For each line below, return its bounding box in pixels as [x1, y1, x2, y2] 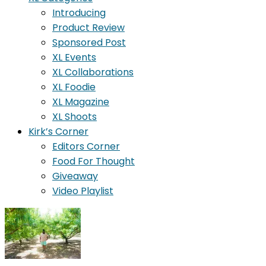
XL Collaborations [52, 65, 134, 79]
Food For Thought [52, 154, 135, 168]
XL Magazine [52, 94, 109, 109]
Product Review [52, 20, 125, 34]
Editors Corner [52, 139, 120, 153]
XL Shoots [52, 109, 97, 123]
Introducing [52, 5, 106, 20]
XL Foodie [52, 80, 96, 94]
